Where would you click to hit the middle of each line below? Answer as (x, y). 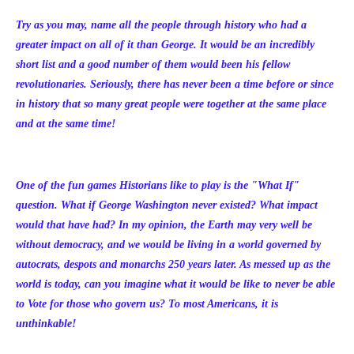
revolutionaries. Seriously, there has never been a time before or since (175, 84)
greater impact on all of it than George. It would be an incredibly (165, 45)
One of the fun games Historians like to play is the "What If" (158, 185)
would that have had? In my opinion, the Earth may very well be (164, 225)
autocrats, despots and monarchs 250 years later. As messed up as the (173, 264)
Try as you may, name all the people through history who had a (161, 25)
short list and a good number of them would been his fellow (153, 64)
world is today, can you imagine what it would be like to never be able (175, 284)
